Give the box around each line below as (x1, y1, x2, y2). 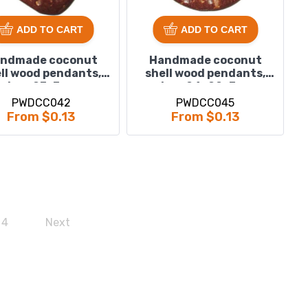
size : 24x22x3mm (154, 80, 256, 93)
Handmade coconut (148, 54, 262, 67)
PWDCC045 (176, 96, 235, 109)
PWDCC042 (11, 96, 71, 109)
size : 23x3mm (1, 80, 81, 93)
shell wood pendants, (145, 67, 266, 80)
